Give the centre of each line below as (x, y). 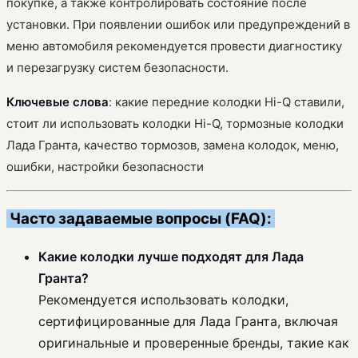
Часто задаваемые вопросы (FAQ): (141, 219)
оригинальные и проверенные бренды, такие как (194, 343)
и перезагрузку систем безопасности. (117, 67)
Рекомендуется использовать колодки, (163, 300)
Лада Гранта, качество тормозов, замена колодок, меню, (173, 145)
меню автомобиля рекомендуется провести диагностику (174, 46)
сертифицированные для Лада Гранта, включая (188, 322)
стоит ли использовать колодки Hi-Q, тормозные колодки (175, 123)
